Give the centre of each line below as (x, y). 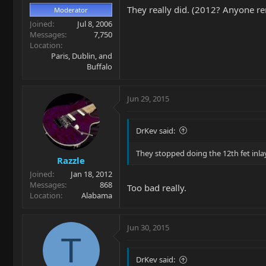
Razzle (71, 161)
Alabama (97, 196)
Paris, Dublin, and (82, 56)
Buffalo (99, 66)
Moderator (71, 9)
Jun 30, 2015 (148, 228)
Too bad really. (157, 188)
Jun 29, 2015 (148, 98)
